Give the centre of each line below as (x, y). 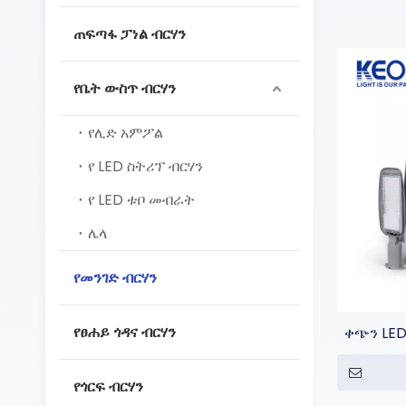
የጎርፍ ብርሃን (108, 387)
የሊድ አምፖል (126, 133)
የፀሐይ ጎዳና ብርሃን (125, 332)
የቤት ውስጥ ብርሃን (125, 88)
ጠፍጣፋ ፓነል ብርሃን (130, 34)
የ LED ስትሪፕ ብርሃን (145, 166)
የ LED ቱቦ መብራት (141, 200)
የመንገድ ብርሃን (115, 278)
